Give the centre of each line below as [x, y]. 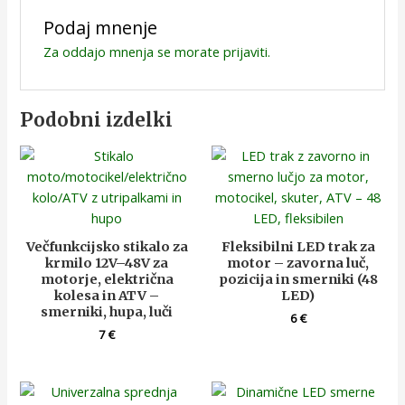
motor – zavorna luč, [298, 264]
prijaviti [245, 51]
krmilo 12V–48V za [107, 264]
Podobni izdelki [97, 121]
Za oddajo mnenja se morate [133, 51]
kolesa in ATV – [107, 296]
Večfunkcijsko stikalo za [107, 247]
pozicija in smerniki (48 [298, 280]
